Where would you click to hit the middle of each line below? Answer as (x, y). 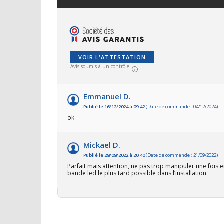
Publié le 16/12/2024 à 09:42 (114, 107)
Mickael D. (102, 145)
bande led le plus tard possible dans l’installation (137, 173)
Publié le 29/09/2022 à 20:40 (114, 155)
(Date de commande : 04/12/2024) (181, 107)
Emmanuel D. (107, 97)
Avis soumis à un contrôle (100, 67)
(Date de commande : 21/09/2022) (181, 155)
